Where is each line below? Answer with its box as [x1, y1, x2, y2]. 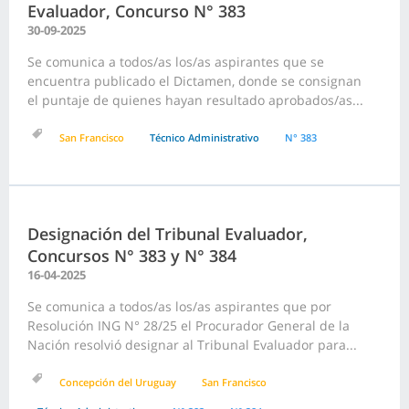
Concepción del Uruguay [59, 375, 176, 390]
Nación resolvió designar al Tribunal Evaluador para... [27, 336, 357, 354]
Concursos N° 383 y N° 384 [27, 245, 236, 267]
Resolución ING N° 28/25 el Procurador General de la [27, 317, 350, 335]
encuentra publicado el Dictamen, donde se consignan [27, 72, 362, 90]
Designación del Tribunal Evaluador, [27, 223, 308, 246]
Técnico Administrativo [150, 131, 259, 145]
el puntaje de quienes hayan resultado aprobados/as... [27, 91, 363, 110]
